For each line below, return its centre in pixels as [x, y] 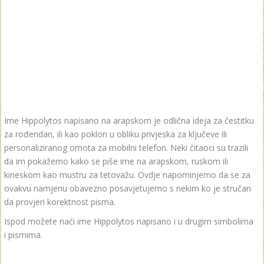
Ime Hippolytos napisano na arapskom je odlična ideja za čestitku [129, 121]
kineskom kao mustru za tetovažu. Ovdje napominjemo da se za [127, 175]
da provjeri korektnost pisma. [60, 202]
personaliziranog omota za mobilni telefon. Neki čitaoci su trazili [126, 148]
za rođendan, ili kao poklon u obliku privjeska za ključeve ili [115, 134]
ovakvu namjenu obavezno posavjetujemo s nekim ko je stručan [128, 188]
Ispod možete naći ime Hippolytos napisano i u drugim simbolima [129, 221]
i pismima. [23, 235]
